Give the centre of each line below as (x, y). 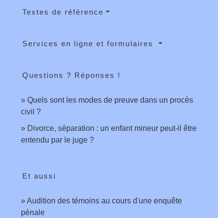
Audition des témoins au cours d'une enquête (104, 201)
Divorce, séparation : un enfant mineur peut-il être (112, 128)
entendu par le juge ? (57, 140)
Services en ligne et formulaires (89, 44)
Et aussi (39, 176)
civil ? (31, 112)
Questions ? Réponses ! (72, 75)
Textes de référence (63, 12)
